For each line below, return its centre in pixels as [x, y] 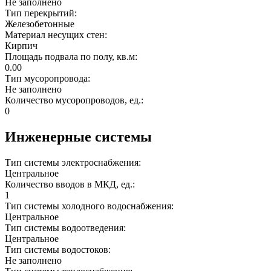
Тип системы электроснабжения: [74, 163]
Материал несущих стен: [57, 35]
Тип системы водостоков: [59, 250]
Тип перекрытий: [42, 13]
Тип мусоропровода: [49, 79]
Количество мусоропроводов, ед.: [75, 100]
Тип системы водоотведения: [67, 228]
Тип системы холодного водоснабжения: [90, 206]
